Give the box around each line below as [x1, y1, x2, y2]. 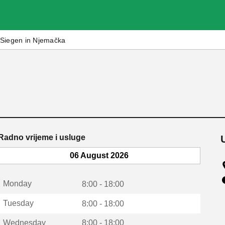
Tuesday [3, 198, 34, 207]
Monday [3, 179, 32, 188]
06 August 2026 [69, 151, 129, 160]
